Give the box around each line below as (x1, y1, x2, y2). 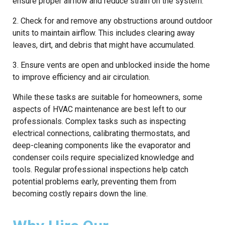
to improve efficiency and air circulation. (13, 72, 150, 82)
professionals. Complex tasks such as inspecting (13, 116, 186, 126)
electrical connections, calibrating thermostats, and (13, 128, 190, 138)
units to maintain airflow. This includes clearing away (13, 28, 195, 38)
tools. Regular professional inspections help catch (13, 164, 188, 174)
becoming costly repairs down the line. (13, 188, 148, 198)
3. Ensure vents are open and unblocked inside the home (13, 60, 210, 70)
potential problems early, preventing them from (13, 176, 176, 186)
